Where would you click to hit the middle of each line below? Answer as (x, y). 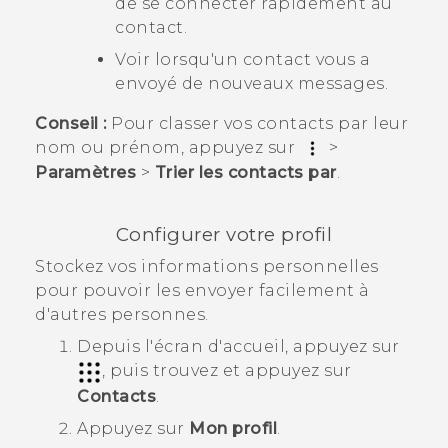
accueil (253, 347)
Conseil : (71, 123)
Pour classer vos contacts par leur (257, 123)
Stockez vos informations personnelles (207, 267)
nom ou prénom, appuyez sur (167, 147)
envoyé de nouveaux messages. (251, 83)
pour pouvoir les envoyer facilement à (202, 291)
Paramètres (85, 172)
